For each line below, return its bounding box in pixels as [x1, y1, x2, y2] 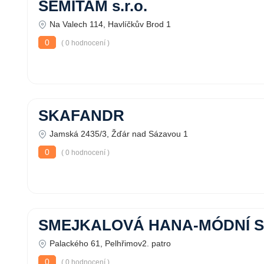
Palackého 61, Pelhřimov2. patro [49, 239, 171, 248]
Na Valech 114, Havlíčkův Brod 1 [49, 19, 171, 29]
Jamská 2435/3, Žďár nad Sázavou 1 [49, 129, 188, 138]
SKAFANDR [38, 107, 124, 124]
